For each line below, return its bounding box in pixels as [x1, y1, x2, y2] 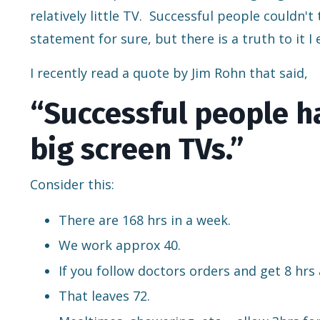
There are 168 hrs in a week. [59, 211, 231, 229]
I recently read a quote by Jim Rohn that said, [30, 64, 308, 81]
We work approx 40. [59, 236, 181, 254]
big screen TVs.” [30, 131, 244, 167]
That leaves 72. [59, 287, 150, 305]
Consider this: [30, 175, 114, 193]
